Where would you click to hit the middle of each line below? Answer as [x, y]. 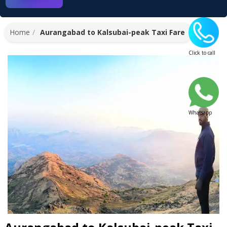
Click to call [202, 53]
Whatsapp [200, 112]
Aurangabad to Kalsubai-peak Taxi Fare [113, 32]
